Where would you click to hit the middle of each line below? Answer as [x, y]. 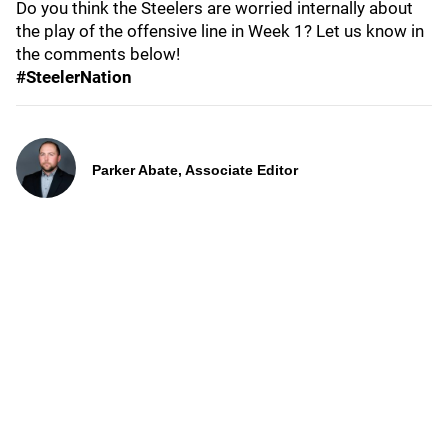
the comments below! [98, 54]
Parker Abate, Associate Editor [195, 170]
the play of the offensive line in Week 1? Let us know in [220, 31]
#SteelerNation [74, 77]
